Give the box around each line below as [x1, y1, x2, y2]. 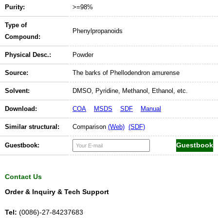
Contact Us [5, 172, 42, 181]
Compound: [5, 33, 40, 40]
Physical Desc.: [5, 51, 51, 58]
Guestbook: [5, 141, 39, 149]
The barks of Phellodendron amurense [73, 69, 180, 76]
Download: [5, 105, 37, 112]
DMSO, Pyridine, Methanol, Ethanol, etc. [73, 87, 188, 94]
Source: [5, 69, 28, 76]
